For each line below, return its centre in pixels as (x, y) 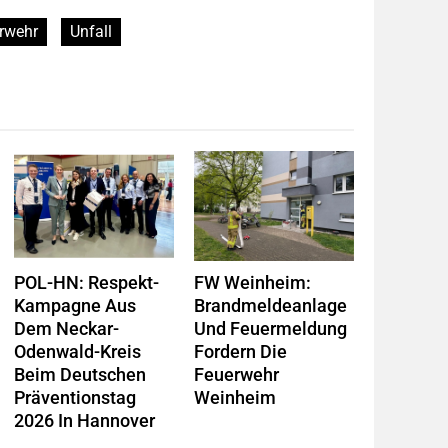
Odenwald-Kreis (77, 352)
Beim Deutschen (79, 375)
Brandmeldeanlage (270, 306)
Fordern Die (240, 352)
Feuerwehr (236, 375)
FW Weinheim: (252, 283)
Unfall (91, 32)
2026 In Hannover (84, 421)
